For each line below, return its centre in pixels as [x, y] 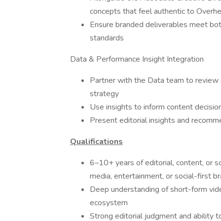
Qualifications [96, 142]
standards [107, 38]
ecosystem [109, 203]
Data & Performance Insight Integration [137, 59]
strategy [104, 94]
